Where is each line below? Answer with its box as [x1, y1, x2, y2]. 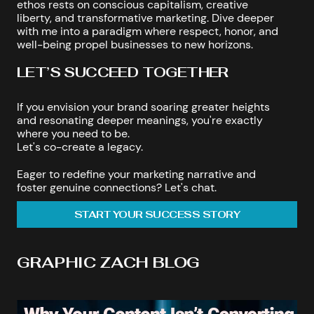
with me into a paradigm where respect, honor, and [17, 23, 278, 39]
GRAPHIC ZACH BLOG [17, 252, 200, 272]
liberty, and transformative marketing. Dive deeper [17, 10, 274, 25]
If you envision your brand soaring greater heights [17, 99, 270, 114]
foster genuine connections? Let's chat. [17, 179, 217, 195]
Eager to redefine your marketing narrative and [17, 166, 256, 182]
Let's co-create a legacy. [17, 139, 143, 154]
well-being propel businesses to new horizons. [17, 36, 253, 52]
